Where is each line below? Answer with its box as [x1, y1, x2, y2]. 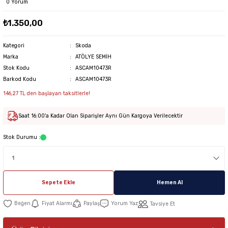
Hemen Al [156, 179, 183, 186]
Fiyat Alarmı [42, 199, 72, 207]
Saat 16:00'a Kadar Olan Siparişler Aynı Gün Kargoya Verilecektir [18, 112, 183, 119]
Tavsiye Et [150, 200, 175, 207]
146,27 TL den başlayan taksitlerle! [3, 90, 90, 97]
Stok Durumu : [3, 133, 40, 140]
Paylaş [83, 199, 100, 207]
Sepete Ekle [42, 179, 75, 186]
